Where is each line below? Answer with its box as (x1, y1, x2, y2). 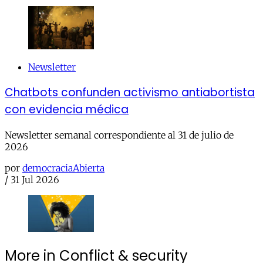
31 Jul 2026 (11, 173, 59, 186)
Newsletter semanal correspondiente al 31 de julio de (5, 129, 234, 141)
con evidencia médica (5, 101, 129, 117)
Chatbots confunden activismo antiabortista (5, 84, 255, 100)
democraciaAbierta (22, 161, 104, 174)
